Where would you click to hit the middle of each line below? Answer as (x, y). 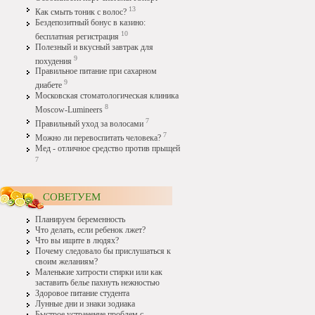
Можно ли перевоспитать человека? (98, 139)
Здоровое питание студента (82, 293)
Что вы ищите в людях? (77, 240)
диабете (50, 86)
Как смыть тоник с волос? (81, 12)
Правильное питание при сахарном (96, 72)
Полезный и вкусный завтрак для (94, 47)
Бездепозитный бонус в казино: (90, 22)
